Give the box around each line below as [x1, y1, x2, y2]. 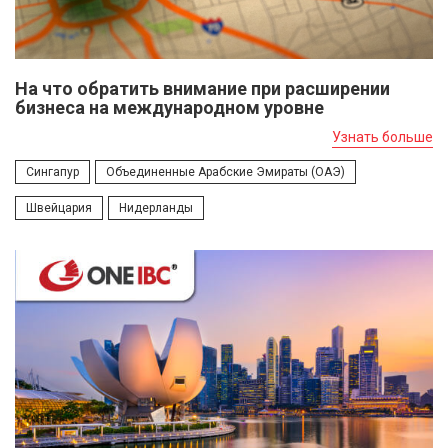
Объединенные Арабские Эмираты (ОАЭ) [106, 165, 345, 180]
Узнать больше [332, 129, 433, 146]
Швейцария [26, 201, 92, 216]
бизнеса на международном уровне [15, 97, 324, 119]
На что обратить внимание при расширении [15, 78, 390, 100]
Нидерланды [119, 201, 193, 216]
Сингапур [26, 165, 79, 180]
